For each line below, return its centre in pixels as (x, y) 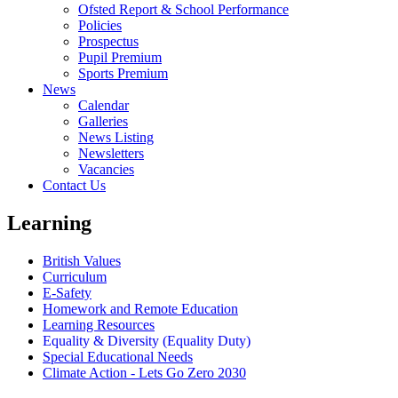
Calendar (103, 105)
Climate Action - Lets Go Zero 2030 (144, 372)
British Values (82, 260)
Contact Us (74, 185)
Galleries (103, 121)
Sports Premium (123, 73)
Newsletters (111, 153)
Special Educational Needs (118, 356)
